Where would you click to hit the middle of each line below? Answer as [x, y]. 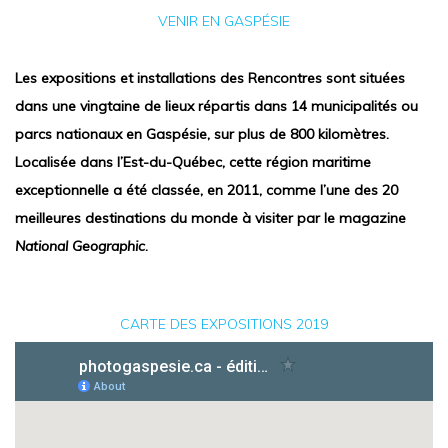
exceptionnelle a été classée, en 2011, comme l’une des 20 [206, 190]
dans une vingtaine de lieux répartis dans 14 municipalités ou [216, 106]
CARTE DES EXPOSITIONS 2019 [224, 324]
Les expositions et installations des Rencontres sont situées [210, 78]
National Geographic [80, 246]
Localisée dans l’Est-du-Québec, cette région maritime [193, 162]
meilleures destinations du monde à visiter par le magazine [210, 218]
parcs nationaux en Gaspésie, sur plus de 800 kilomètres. [202, 134]
